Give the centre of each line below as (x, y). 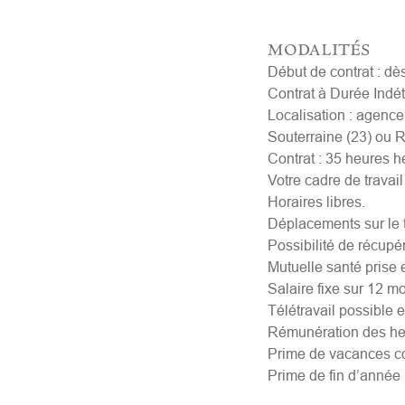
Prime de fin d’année (334, 375)
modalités (318, 47)
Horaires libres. (316, 201)
